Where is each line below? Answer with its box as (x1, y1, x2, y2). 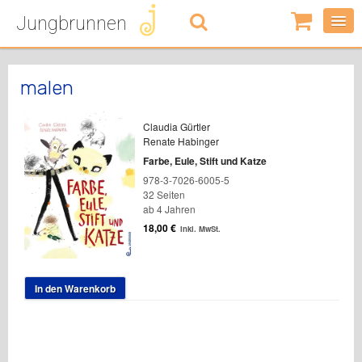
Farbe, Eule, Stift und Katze (142, 154, 267, 168)
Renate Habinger (142, 134, 219, 148)
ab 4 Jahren (142, 202, 196, 216)
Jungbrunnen (16, 12, 127, 35)
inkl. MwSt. (179, 223, 221, 234)
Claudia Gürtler (142, 120, 210, 133)
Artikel (291, 40, 345, 69)
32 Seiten (142, 187, 185, 201)
